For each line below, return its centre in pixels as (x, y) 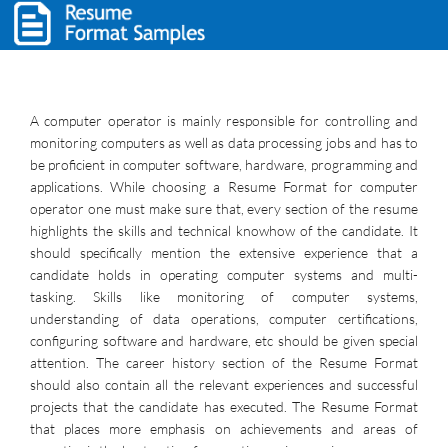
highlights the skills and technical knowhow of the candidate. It (224, 230)
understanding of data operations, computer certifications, (224, 318)
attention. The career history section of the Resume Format (224, 362)
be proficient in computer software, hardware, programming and (224, 164)
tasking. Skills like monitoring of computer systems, (224, 296)
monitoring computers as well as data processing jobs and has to (224, 142)
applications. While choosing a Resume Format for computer (224, 186)
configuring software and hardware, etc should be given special (224, 340)
